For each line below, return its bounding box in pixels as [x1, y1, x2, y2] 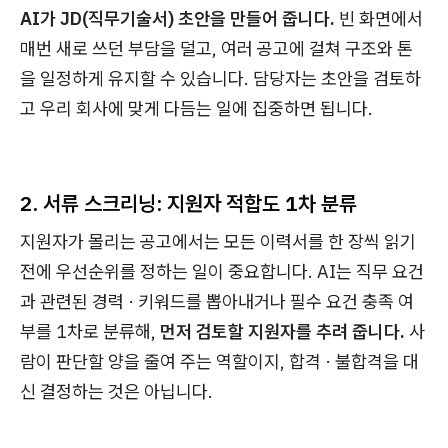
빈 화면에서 [335, 7, 423, 30]
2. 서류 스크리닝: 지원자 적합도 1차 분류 [20, 189, 357, 217]
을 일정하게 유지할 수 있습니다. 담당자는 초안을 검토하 [20, 67, 421, 90]
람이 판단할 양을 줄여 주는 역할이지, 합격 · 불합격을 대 [20, 350, 419, 373]
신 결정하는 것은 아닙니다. [20, 380, 213, 403]
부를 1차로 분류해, [20, 320, 160, 343]
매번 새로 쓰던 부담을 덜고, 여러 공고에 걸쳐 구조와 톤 [20, 37, 413, 60]
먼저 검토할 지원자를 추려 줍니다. [160, 320, 405, 343]
